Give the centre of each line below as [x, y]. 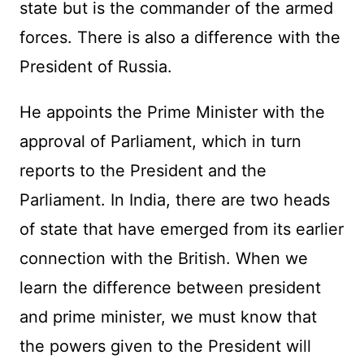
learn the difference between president [170, 288]
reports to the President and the [143, 171]
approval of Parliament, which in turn [160, 142]
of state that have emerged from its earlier [181, 230]
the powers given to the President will [165, 347]
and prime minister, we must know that [168, 317]
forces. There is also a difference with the [180, 38]
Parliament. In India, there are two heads [174, 200]
